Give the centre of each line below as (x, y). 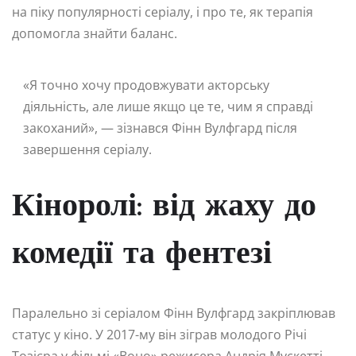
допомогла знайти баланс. (95, 34)
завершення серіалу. (87, 150)
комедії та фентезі (142, 255)
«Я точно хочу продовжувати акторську (146, 85)
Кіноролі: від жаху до (164, 208)
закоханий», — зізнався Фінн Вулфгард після (160, 128)
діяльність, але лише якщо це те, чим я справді (168, 107)
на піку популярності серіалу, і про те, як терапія (163, 12)
